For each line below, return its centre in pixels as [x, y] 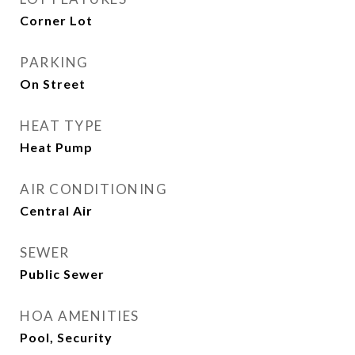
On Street [53, 84]
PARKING [54, 62]
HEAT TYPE [61, 126]
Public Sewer [62, 274]
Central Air [56, 210]
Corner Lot [56, 20]
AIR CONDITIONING [94, 189]
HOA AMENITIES [80, 316]
